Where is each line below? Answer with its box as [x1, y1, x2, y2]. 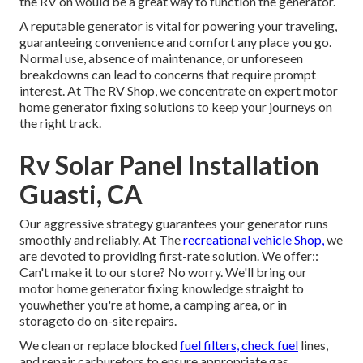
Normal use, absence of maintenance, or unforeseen [19, 50, 303, 66]
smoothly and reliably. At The [19, 232, 183, 248]
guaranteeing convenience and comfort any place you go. [19, 34, 331, 50]
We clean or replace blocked [19, 337, 180, 353]
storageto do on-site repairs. [19, 313, 177, 329]
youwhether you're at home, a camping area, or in [19, 297, 287, 313]
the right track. [19, 115, 101, 131]
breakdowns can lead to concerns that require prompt [19, 66, 316, 83]
